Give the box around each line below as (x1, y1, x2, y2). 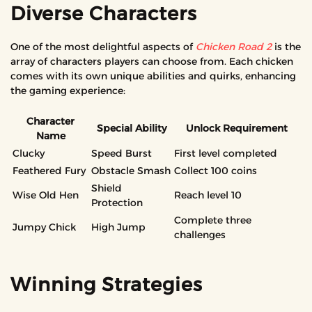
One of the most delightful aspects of (10, 40, 196, 53)
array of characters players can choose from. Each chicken (10, 55, 293, 68)
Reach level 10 (174, 189, 242, 201)
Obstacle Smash (91, 164, 171, 177)
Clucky (13, 147, 45, 159)
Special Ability (96, 122, 166, 134)
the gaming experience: (10, 84, 125, 97)
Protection (91, 196, 143, 209)
